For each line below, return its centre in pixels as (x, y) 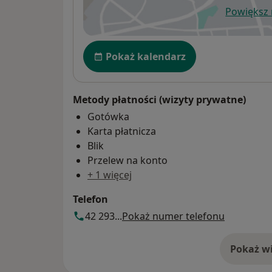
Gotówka (108, 116)
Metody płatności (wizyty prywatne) (159, 99)
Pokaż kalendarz (146, 56)
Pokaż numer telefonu (173, 216)
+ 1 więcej (110, 175)
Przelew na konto (127, 160)
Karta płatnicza (122, 131)
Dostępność (114, 46)
